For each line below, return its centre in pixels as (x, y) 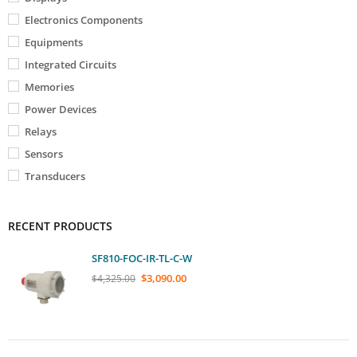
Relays (41, 131)
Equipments (54, 42)
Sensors (44, 153)
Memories (49, 86)
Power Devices (61, 109)
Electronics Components (84, 20)
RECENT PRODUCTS (60, 226)
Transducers (55, 176)
